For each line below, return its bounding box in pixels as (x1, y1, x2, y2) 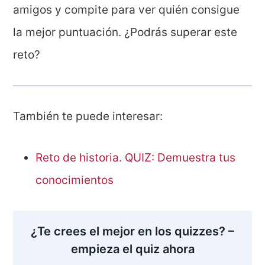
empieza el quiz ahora (70, 241, 195, 256)
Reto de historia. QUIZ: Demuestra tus (35, 150, 236, 164)
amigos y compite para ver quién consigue (13, 2, 240, 17)
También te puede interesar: (13, 109, 163, 123)
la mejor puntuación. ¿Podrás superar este (13, 25, 238, 39)
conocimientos (35, 173, 114, 187)
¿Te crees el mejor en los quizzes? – (31, 224, 234, 238)
